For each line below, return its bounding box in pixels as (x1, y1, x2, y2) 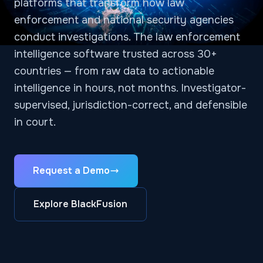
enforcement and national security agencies (14, 14, 234, 26)
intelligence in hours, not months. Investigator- (14, 82, 246, 95)
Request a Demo (33, 164, 110, 177)
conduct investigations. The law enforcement (14, 31, 240, 43)
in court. (14, 116, 56, 129)
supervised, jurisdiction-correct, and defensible (14, 99, 247, 112)
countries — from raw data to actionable (14, 65, 214, 77)
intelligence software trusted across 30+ (14, 48, 217, 60)
